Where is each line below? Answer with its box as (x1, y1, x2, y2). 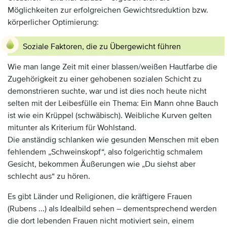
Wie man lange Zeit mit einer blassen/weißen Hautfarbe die (8, 62, 217, 72)
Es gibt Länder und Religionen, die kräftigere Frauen (8, 192, 192, 202)
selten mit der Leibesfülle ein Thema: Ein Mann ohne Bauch (8, 98, 218, 108)
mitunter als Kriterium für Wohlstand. (8, 123, 136, 133)
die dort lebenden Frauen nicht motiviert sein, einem (8, 216, 194, 226)
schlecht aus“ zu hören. (8, 171, 90, 181)
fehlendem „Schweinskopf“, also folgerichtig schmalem (8, 147, 203, 157)
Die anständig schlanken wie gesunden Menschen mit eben (8, 135, 219, 145)
